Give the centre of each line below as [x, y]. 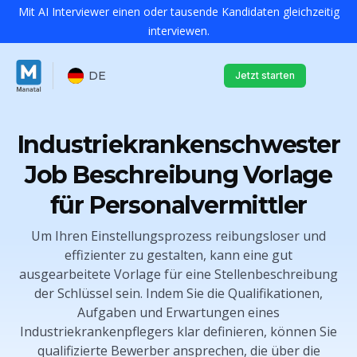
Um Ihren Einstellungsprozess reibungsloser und [178, 236]
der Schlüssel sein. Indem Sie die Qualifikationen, [178, 293]
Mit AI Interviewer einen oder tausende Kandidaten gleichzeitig [178, 12]
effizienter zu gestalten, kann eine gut [178, 255]
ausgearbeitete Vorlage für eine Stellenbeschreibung [178, 274]
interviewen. [178, 31]
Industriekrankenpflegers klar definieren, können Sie [178, 331]
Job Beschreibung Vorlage [178, 175]
